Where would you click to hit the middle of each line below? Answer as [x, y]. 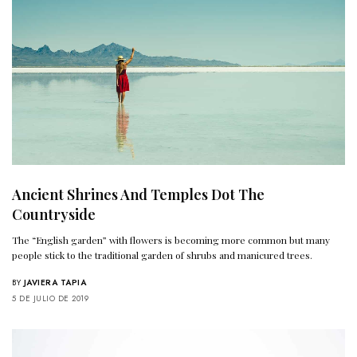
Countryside [54, 214]
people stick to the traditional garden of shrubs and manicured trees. [163, 255]
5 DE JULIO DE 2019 [50, 298]
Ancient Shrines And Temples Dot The [138, 194]
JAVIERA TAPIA [55, 282]
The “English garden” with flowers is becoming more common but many [171, 239]
